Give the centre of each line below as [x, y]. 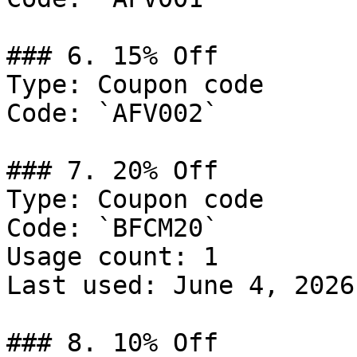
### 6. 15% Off [112, 56]
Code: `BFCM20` [112, 228]
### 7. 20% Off [112, 171]
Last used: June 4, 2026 [180, 285]
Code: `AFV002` [112, 113]
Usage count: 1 [112, 257]
